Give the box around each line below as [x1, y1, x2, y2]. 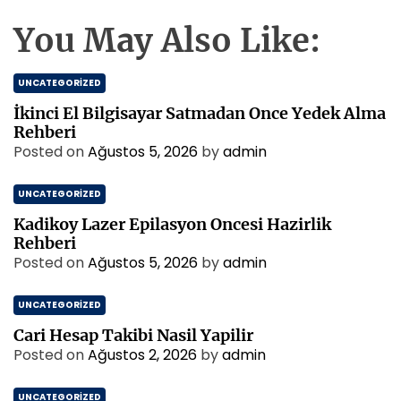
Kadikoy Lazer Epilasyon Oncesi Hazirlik [13, 214, 331, 235]
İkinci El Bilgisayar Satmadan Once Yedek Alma [13, 103, 386, 124]
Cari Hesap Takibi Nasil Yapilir [13, 325, 253, 346]
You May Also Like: [13, 21, 320, 61]
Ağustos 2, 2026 [88, 345, 197, 365]
